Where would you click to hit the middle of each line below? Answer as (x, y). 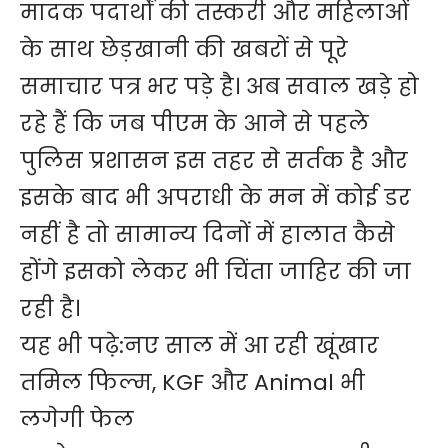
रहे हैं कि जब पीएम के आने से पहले (194, 124)
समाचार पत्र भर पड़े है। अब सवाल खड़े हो (219, 87)
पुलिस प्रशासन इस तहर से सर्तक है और (214, 161)
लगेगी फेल (77, 420)
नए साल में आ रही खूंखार (251, 346)
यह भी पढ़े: (72, 346)
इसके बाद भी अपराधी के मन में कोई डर (215, 198)
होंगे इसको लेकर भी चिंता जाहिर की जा (215, 272)
